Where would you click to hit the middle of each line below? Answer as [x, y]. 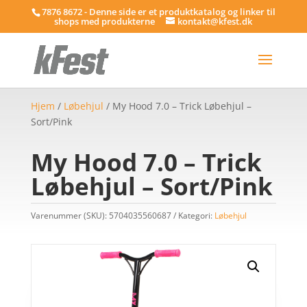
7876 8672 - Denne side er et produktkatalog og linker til [158, 11]
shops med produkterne [105, 21]
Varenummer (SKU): [70, 216]
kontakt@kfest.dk [215, 21]
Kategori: [196, 216]
